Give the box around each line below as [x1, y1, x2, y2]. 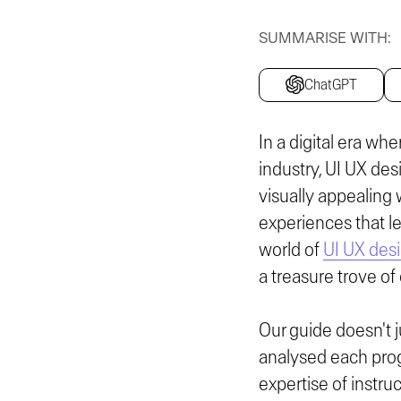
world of [258, 239, 323, 260]
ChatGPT [303, 76, 357, 92]
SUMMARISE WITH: [258, 30, 391, 46]
